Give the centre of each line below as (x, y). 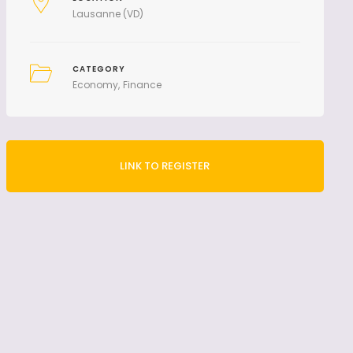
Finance (143, 85)
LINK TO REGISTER (165, 166)
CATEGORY (99, 69)
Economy (96, 85)
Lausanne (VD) (108, 14)
